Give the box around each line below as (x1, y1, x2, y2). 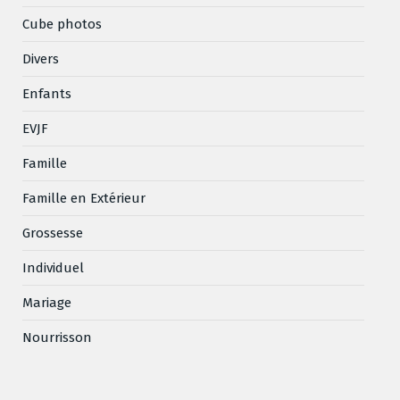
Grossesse (22, 224, 83, 241)
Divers (22, 50, 59, 67)
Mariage (22, 294, 71, 311)
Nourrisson (22, 329, 92, 346)
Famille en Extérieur (22, 189, 146, 206)
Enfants (22, 85, 71, 102)
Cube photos (22, 15, 102, 32)
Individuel (22, 259, 84, 276)
